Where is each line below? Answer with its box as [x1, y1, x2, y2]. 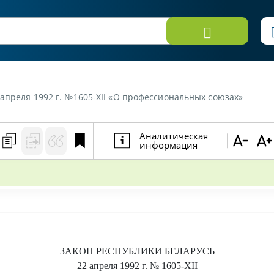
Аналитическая [139, 130, 208, 142]
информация [139, 139, 198, 151]
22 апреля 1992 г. [76, 261, 147, 271]
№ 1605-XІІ [149, 261, 198, 271]
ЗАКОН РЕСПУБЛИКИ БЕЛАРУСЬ [59, 246, 215, 256]
